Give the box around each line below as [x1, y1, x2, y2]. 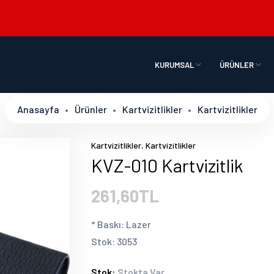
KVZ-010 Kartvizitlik [91, 154, 243, 176]
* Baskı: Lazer [91, 218, 151, 230]
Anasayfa [17, 103, 59, 115]
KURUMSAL [155, 59, 196, 70]
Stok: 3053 [91, 235, 137, 247]
